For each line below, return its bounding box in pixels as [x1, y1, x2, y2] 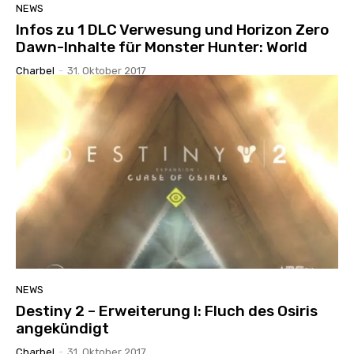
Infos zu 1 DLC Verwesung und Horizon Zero [16, 21, 329, 40]
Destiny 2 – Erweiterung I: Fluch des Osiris [16, 301, 318, 320]
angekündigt [16, 318, 109, 337]
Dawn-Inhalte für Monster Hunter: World [16, 38, 307, 57]
